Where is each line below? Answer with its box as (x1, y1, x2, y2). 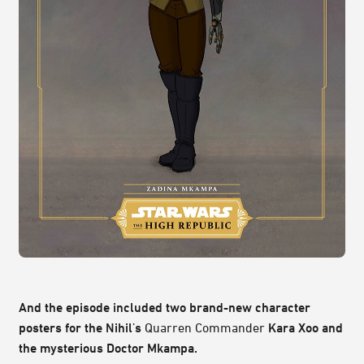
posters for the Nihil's (19, 320, 145, 336)
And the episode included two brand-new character (19, 300, 310, 315)
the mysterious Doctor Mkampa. (19, 340, 197, 356)
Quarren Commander (145, 320, 265, 336)
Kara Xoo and (265, 320, 343, 336)
